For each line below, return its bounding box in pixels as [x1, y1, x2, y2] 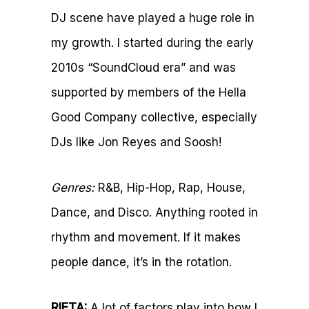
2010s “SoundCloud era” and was [51, 60, 236, 74]
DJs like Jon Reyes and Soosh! [51, 134, 221, 149]
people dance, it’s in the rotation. [51, 255, 232, 269]
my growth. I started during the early [51, 35, 254, 50]
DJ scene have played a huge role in [51, 10, 255, 25]
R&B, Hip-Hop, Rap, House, [94, 180, 246, 195]
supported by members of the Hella [51, 85, 246, 99]
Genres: [51, 180, 94, 195]
